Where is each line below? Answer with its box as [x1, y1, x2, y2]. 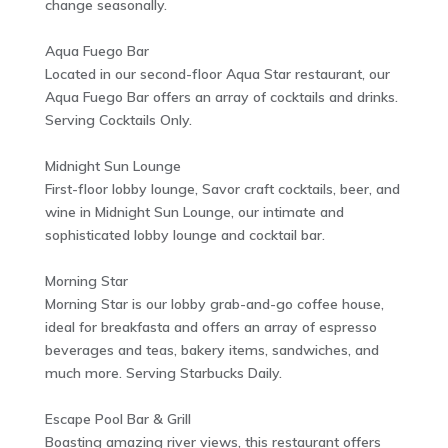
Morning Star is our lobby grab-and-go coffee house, [44, 295, 384, 314]
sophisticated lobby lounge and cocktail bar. [44, 226, 325, 245]
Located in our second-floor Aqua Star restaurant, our [44, 65, 390, 84]
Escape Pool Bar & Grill [44, 410, 191, 429]
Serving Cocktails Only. [44, 111, 192, 130]
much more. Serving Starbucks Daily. [44, 364, 282, 383]
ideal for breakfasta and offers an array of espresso [44, 318, 377, 337]
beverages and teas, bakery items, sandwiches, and [44, 341, 379, 360]
